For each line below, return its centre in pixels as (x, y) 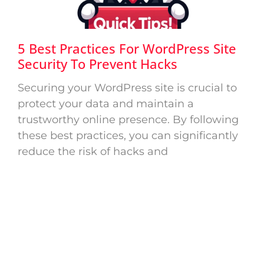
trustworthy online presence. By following (128, 119)
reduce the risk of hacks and (93, 151)
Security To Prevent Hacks (98, 63)
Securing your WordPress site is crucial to (127, 88)
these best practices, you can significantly (128, 135)
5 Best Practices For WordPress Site (127, 48)
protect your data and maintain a (106, 103)
